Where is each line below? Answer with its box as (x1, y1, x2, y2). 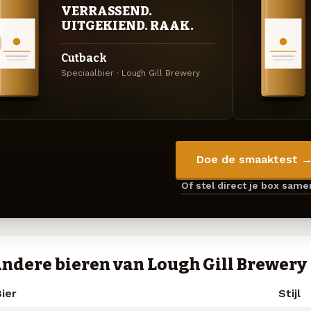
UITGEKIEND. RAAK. (61, 18, 194, 34)
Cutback (61, 51, 107, 65)
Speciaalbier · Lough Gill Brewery (61, 68, 200, 78)
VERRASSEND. (61, 3, 152, 19)
